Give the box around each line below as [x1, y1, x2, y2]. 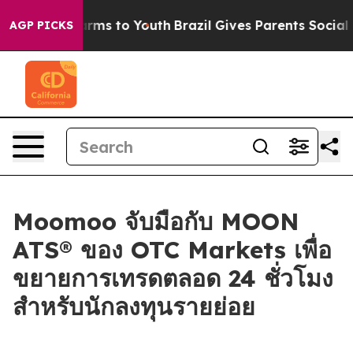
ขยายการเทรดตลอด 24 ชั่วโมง [13, 263, 333, 293]
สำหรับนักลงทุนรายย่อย [13, 292, 255, 321]
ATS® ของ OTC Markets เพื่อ [13, 235, 332, 265]
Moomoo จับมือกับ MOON [13, 206, 299, 236]
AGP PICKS [9, 18, 73, 32]
